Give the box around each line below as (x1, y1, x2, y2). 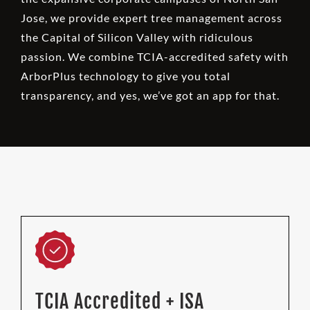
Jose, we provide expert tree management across (20, 10, 282, 24)
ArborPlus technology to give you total (20, 69, 230, 82)
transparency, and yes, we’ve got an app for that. (20, 88, 280, 102)
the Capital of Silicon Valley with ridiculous (20, 30, 253, 44)
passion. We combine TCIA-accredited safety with (20, 49, 289, 63)
